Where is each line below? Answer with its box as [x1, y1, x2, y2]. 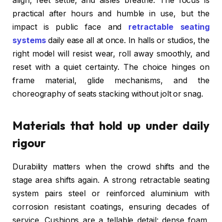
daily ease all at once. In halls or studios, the [46, 36, 210, 46]
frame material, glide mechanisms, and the [12, 76, 210, 86]
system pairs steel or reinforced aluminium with [12, 189, 210, 199]
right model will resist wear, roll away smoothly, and [12, 49, 210, 59]
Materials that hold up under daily [12, 117, 210, 133]
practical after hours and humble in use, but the [12, 9, 210, 19]
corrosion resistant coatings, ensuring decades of [12, 202, 210, 212]
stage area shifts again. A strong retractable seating [12, 175, 210, 185]
